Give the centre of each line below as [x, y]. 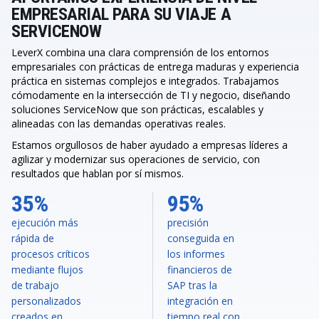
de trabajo [35, 285]
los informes [196, 253]
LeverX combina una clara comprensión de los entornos [140, 52]
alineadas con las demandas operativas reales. [119, 124]
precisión [188, 222]
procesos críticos [51, 253]
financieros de [199, 269]
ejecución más [45, 222]
